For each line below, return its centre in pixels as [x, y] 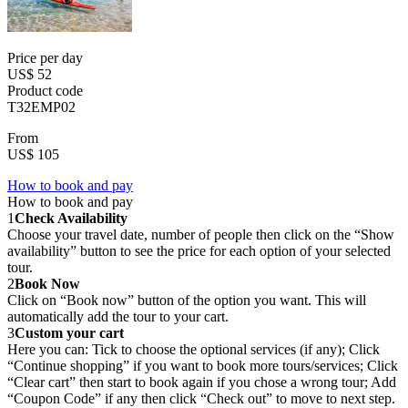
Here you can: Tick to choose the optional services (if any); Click [194, 350]
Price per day [45, 58]
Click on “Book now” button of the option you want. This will [187, 301]
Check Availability [71, 219]
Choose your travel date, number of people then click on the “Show [201, 235]
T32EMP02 [41, 107]
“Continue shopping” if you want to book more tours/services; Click [203, 366]
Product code [45, 91]
